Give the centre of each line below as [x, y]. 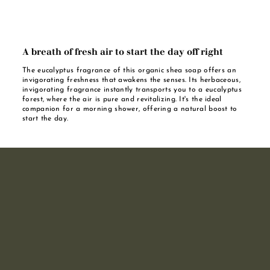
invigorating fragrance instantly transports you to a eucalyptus [132, 89]
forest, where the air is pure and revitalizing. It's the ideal [122, 99]
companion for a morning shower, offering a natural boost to [130, 109]
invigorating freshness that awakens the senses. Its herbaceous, [131, 80]
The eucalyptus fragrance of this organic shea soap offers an [129, 70]
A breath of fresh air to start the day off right [123, 51]
